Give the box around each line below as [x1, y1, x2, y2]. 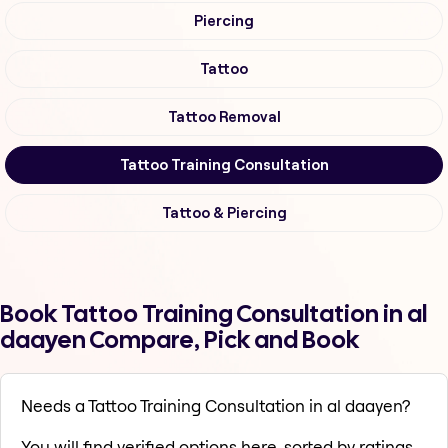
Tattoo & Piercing [161, 205, 287, 222]
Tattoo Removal [167, 109, 281, 126]
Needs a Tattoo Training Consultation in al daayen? [21, 395, 410, 417]
